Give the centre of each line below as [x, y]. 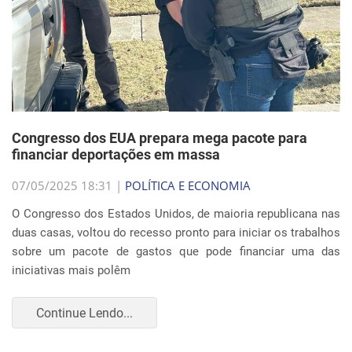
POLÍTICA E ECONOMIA [188, 185]
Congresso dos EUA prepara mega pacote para [159, 138]
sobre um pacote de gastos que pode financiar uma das [176, 251]
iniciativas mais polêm [71, 270]
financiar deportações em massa [116, 154]
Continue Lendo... [84, 313]
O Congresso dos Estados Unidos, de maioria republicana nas [176, 214]
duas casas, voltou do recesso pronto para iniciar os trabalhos [176, 233]
